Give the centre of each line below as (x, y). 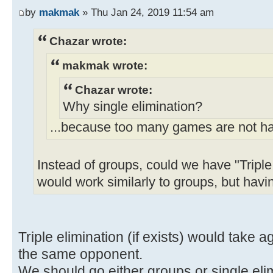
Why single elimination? (133, 107)
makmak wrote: (105, 65)
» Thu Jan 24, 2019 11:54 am (147, 12)
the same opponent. (80, 254)
